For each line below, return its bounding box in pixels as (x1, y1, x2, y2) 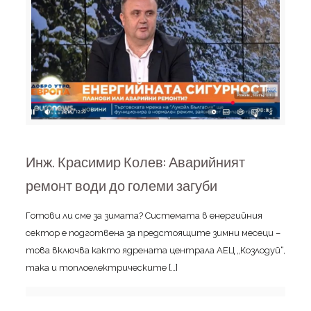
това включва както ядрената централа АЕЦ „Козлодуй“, (25, 245, 285, 256)
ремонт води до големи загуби (25, 177, 217, 196)
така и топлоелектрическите (25, 262, 167, 274)
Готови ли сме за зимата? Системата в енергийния (25, 210, 262, 221)
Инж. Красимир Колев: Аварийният (25, 153, 245, 172)
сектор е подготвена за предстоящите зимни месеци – (25, 228, 280, 239)
